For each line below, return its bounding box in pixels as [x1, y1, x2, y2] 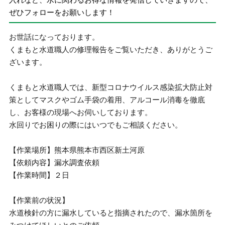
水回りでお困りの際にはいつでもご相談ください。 [9, 121, 183, 129]
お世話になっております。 [9, 33, 100, 41]
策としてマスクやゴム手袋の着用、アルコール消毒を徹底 [9, 95, 205, 104]
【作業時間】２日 [9, 171, 70, 179]
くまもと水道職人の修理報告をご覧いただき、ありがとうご [9, 45, 213, 54]
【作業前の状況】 [9, 196, 70, 204]
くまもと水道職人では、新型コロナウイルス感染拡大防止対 [9, 83, 213, 91]
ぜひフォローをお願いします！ [9, 8, 115, 17]
